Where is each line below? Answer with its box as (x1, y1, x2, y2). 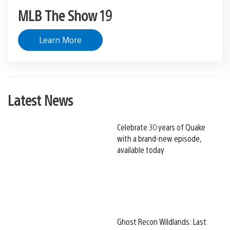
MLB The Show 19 (18, 6, 112, 25)
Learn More (39, 34, 82, 46)
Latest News (8, 90, 73, 109)
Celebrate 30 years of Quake (117, 122, 205, 133)
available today (117, 144, 164, 156)
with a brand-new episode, (117, 133, 201, 144)
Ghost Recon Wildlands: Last (117, 216, 206, 227)
